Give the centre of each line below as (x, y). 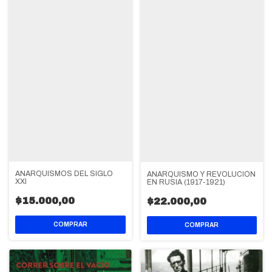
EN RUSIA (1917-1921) (186, 182)
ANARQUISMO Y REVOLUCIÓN (201, 174)
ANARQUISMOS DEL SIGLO (64, 174)
